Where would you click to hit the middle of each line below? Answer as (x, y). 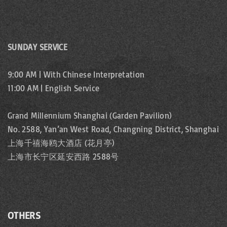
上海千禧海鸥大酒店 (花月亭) (61, 143)
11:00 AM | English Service (54, 88)
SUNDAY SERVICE (38, 47)
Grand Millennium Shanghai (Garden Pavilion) (90, 116)
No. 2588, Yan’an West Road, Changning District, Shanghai (113, 129)
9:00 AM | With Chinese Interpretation (76, 75)
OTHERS (24, 216)
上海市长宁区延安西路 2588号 (63, 157)
